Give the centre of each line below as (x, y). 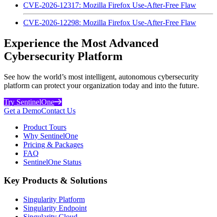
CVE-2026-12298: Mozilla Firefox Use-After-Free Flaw (110, 22)
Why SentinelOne (51, 136)
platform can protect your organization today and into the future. (101, 85)
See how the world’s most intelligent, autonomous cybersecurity (101, 77)
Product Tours (45, 127)
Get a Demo (23, 110)
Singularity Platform (54, 199)
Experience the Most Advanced (81, 43)
